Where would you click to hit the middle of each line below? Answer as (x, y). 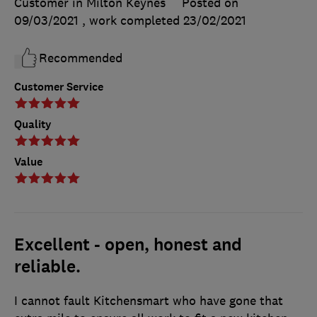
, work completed (133, 20)
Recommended (81, 58)
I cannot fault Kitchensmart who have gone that (149, 301)
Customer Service (59, 87)
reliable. (47, 267)
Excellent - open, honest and (128, 245)
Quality (33, 125)
